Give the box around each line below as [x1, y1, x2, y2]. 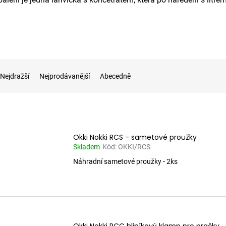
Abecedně [100, 72, 131, 80]
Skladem [73, 142, 100, 151]
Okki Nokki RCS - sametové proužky [73, 132, 197, 142]
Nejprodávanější [39, 72, 90, 80]
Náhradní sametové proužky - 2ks [73, 157, 178, 165]
